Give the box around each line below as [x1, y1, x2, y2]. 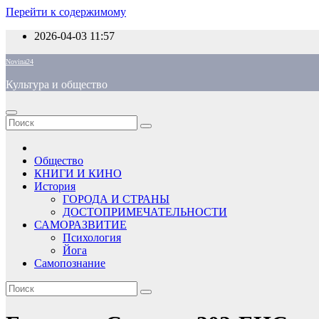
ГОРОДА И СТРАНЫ [63, 193, 169, 205]
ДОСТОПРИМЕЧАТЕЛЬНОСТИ [63, 206, 227, 218]
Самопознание [34, 257, 105, 269]
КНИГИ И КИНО [34, 167, 122, 179]
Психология [63, 231, 121, 244]
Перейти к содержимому [6, 6, 126, 18]
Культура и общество [6, 78, 108, 90]
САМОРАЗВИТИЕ [34, 219, 127, 231]
